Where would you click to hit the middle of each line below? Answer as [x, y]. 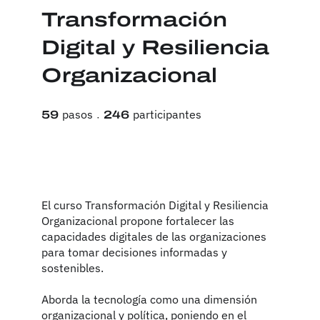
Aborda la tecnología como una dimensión [149, 300]
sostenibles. [72, 268]
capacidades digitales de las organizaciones [154, 237]
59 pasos [108, 111]
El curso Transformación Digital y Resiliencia [155, 205]
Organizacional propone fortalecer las [137, 221]
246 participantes [230, 111]
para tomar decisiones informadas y [134, 252]
